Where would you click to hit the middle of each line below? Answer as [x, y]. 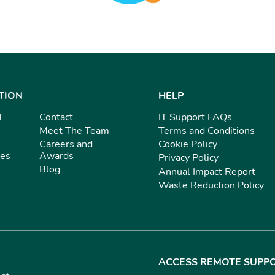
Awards [56, 156]
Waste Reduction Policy [211, 185]
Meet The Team [74, 130]
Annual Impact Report [207, 172]
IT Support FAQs [195, 117]
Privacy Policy [188, 158]
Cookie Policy [188, 145]
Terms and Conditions [207, 130]
